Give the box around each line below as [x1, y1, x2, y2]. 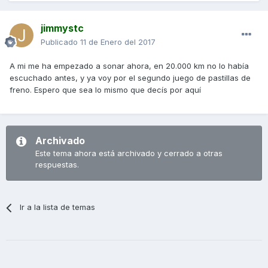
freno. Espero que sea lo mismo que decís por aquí [10, 85, 201, 95]
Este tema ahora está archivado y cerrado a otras [35, 148, 223, 159]
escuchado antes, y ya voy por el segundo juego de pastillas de [10, 73, 251, 83]
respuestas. [35, 160, 79, 170]
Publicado [41, 37, 80, 47]
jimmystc [41, 22, 84, 35]
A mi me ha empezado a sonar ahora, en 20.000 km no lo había [10, 61, 249, 71]
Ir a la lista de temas [20, 202, 96, 212]
